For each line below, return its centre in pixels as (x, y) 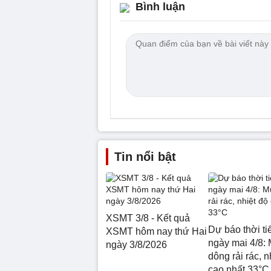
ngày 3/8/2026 (136, 244)
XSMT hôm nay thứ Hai (156, 231)
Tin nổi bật (145, 156)
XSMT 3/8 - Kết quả (148, 218)
